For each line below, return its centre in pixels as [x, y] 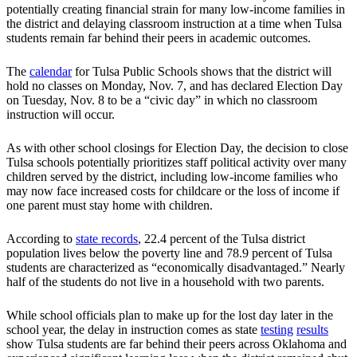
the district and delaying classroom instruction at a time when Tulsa [174, 24]
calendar [51, 72]
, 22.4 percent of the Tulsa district [222, 239]
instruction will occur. [61, 115]
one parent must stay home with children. [110, 206]
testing [277, 330]
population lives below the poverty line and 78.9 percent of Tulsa [169, 253]
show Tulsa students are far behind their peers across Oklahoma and [177, 344]
